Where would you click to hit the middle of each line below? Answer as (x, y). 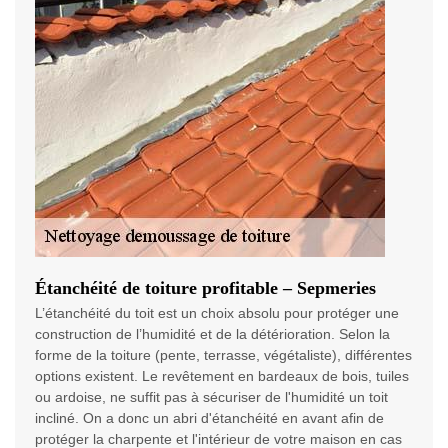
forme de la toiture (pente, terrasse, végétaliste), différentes (223, 355)
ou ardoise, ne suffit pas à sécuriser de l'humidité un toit (211, 397)
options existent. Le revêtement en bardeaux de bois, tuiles (222, 376)
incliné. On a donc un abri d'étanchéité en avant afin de (209, 418)
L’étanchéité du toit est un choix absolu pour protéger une (217, 313)
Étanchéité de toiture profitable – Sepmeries (205, 288)
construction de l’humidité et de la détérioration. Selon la (212, 334)
